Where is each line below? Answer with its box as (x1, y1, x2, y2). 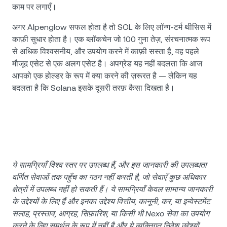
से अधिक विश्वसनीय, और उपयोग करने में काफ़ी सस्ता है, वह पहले (12, 47, 199, 57)
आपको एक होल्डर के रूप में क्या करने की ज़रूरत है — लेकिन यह (12, 71, 197, 81)
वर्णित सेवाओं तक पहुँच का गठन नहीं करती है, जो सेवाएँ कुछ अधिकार (12, 172, 206, 182)
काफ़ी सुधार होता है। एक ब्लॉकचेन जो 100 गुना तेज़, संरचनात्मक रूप (12, 34, 210, 45)
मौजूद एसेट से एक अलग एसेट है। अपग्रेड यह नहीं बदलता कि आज (12, 59, 202, 69)
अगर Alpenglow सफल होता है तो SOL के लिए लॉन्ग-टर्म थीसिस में (12, 22, 211, 32)
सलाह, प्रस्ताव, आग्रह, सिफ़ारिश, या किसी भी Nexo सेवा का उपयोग (12, 209, 209, 219)
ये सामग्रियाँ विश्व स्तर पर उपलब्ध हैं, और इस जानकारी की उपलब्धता (12, 160, 207, 170)
